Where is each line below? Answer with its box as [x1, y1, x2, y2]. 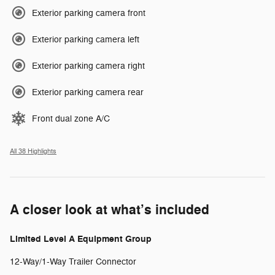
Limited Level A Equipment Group [10, 233, 152, 245]
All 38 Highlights [10, 147, 56, 155]
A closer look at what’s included [10, 201, 209, 219]
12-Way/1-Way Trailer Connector [10, 256, 136, 267]
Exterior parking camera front [32, 7, 145, 18]
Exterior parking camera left [32, 34, 139, 45]
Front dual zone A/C [32, 113, 110, 124]
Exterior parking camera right [32, 60, 145, 71]
